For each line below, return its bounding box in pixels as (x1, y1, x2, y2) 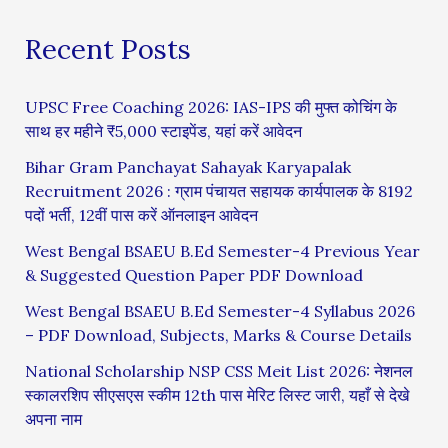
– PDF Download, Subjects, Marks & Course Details (24, 324, 412, 345)
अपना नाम (24, 408, 82, 429)
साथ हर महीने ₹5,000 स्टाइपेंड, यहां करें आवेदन (24, 120, 302, 141)
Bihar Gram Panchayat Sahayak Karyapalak (24, 156, 351, 177)
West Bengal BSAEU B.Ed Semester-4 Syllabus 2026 (24, 300, 415, 321)
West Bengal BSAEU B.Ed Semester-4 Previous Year (24, 240, 420, 261)
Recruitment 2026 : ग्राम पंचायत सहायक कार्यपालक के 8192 (24, 180, 413, 201)
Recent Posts (24, 31, 191, 66)
